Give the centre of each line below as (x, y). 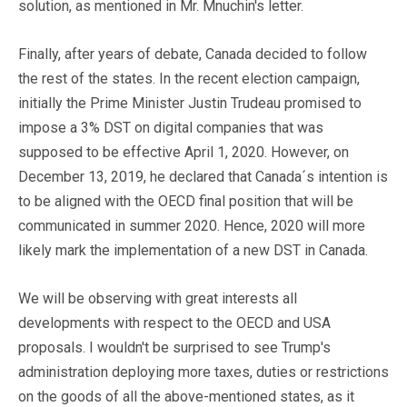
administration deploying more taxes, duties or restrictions (203, 372)
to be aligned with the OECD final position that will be (186, 201)
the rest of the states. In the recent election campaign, (189, 78)
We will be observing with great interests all (158, 298)
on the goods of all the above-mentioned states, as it (186, 396)
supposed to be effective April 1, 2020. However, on (184, 152)
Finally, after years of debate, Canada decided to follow (193, 54)
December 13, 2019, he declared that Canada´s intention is (203, 176)
